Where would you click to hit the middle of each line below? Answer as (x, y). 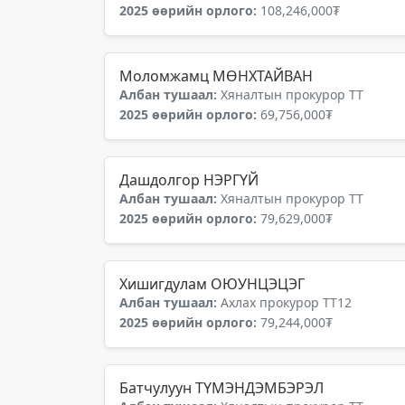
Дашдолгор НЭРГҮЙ (189, 180)
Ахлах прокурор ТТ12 (286, 302)
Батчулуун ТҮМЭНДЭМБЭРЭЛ (221, 388)
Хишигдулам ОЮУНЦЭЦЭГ (212, 284)
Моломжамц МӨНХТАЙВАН (216, 76)
